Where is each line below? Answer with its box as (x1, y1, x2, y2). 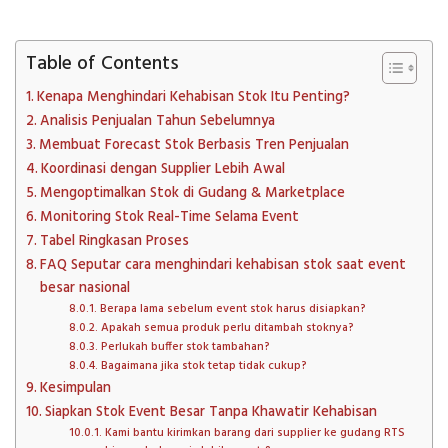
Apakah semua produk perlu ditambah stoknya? (100, 318, 354, 337)
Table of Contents (26, 48, 179, 79)
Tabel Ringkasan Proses (39, 229, 189, 253)
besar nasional (39, 276, 130, 300)
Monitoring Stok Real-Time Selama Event (39, 205, 299, 229)
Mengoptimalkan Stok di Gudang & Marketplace (39, 181, 345, 205)
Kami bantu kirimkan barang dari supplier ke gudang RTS (104, 423, 405, 442)
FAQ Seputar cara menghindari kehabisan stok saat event (39, 253, 406, 277)
